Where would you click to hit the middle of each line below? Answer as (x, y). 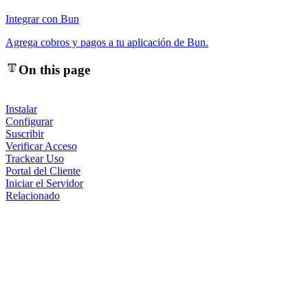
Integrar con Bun (42, 19)
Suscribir (25, 133)
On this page (54, 70)
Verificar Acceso (41, 146)
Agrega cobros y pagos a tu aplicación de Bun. (107, 42)
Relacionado (33, 195)
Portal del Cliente (43, 170)
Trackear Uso (35, 158)
